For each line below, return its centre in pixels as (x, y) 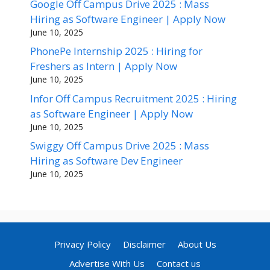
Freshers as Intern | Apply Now (104, 66)
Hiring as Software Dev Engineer (106, 161)
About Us (197, 244)
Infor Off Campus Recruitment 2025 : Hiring (133, 98)
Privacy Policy (82, 244)
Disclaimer (144, 244)
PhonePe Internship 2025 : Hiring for (116, 51)
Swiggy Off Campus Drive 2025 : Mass (120, 146)
